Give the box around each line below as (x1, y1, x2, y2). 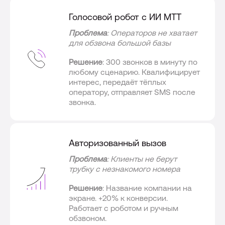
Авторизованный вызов (69, 138, 167, 149)
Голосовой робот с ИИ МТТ (69, 11, 182, 22)
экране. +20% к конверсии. (69, 193, 168, 203)
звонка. (69, 97, 96, 106)
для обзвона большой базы (69, 38, 171, 47)
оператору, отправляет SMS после (69, 87, 196, 96)
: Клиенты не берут (107, 154, 177, 164)
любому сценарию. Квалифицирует (69, 67, 200, 76)
